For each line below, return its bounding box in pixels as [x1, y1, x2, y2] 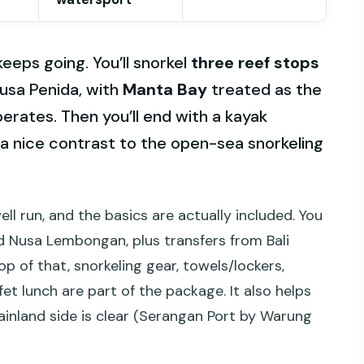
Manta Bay [123, 78, 207, 100]
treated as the [207, 78, 322, 100]
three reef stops [191, 51, 319, 73]
